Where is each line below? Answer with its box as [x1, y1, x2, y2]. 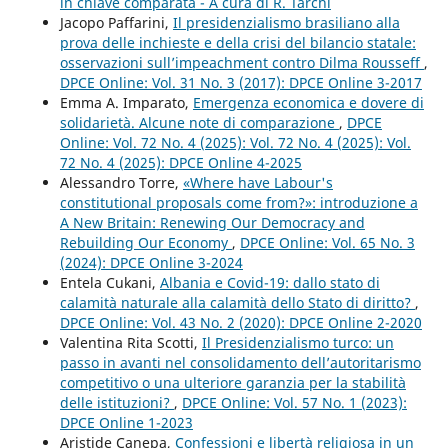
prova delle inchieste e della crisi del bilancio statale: [59, 32, 416, 52]
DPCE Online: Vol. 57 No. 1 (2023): [181, 392, 407, 412]
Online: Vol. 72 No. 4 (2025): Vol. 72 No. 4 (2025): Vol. [59, 132, 411, 152]
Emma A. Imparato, [59, 92, 193, 112]
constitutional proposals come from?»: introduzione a [59, 192, 418, 212]
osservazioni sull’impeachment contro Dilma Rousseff [59, 52, 424, 72]
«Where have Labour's [182, 172, 333, 192]
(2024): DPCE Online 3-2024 [59, 252, 243, 272]
